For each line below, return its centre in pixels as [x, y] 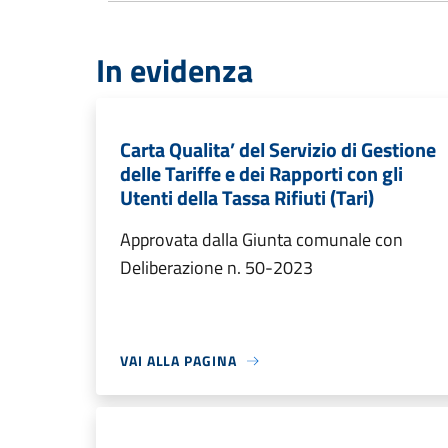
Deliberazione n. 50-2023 [218, 267]
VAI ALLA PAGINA [178, 360]
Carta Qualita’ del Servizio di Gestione [278, 149]
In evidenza [174, 70]
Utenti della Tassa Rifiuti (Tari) [247, 197]
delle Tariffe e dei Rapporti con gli [261, 173]
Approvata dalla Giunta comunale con [261, 239]
